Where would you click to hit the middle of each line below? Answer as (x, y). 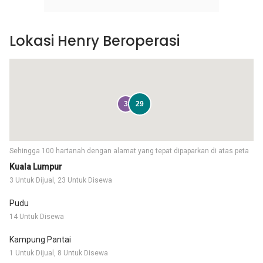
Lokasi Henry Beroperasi (95, 41)
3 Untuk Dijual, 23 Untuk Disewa (61, 180)
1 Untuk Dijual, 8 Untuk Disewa (59, 253)
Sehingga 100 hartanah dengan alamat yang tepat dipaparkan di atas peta (129, 151)
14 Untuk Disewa (37, 217)
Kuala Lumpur (36, 167)
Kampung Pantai (40, 240)
